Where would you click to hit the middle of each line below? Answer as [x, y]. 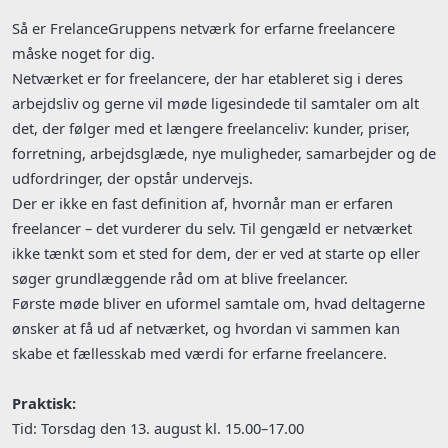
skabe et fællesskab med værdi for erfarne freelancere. [199, 352]
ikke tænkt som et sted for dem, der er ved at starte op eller [216, 252]
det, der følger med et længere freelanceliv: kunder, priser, [211, 127]
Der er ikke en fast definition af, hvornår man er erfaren [202, 202]
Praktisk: [44, 402]
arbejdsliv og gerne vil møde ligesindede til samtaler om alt [215, 102]
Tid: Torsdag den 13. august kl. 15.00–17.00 [158, 427]
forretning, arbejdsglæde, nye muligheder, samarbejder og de [224, 152]
